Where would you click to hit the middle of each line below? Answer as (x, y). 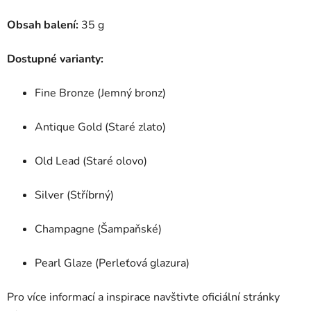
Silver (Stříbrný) (74, 195)
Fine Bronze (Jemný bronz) (100, 93)
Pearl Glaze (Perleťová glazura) (112, 263)
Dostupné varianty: (55, 59)
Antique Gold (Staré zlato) (100, 127)
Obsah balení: (43, 25)
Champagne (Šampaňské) (98, 229)
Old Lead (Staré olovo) (91, 161)
